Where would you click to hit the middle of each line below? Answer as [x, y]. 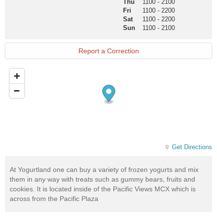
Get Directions [192, 147]
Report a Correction [108, 51]
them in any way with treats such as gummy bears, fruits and [102, 179]
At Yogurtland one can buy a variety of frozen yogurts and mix [104, 170]
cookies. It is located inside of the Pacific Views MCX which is [103, 189]
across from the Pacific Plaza [54, 199]
